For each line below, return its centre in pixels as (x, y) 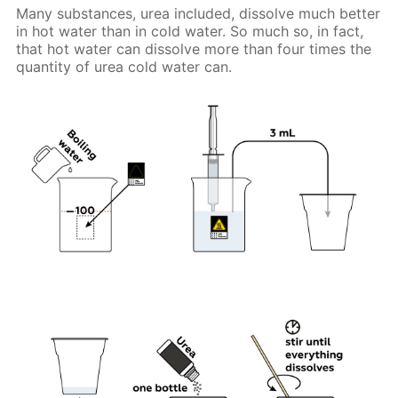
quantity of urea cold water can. (124, 66)
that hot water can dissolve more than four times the (194, 48)
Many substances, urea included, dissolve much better (199, 13)
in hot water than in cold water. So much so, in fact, (190, 31)
